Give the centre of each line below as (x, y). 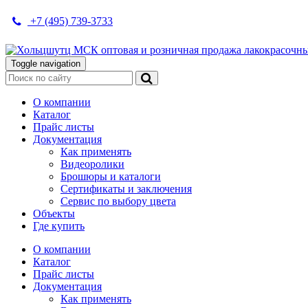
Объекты (54, 213)
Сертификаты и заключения (126, 189)
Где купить (59, 226)
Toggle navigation (46, 64)
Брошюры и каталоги (111, 176)
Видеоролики (92, 164)
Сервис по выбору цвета (118, 201)
